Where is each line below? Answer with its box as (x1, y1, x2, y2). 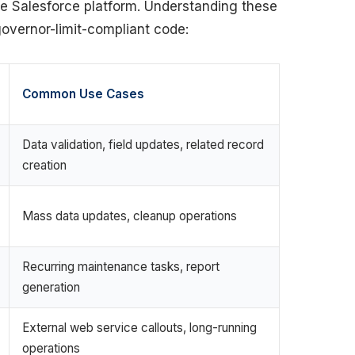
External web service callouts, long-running (22, 320, 257, 335)
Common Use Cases (22, 86, 144, 101)
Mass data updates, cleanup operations (22, 208, 237, 223)
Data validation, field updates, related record (22, 137, 264, 152)
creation (22, 158, 67, 173)
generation (22, 280, 80, 295)
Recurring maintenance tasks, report (22, 259, 219, 274)
